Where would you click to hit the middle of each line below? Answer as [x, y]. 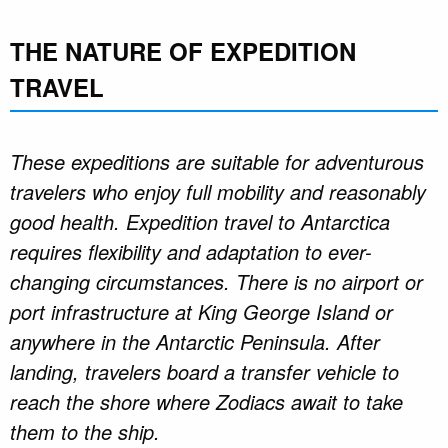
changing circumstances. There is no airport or [216, 281]
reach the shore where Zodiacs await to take [206, 401]
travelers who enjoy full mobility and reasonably [218, 191]
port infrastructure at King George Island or [201, 311]
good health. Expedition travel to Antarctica [200, 221]
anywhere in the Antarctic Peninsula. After [195, 341]
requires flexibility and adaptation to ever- [191, 251]
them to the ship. [85, 431]
